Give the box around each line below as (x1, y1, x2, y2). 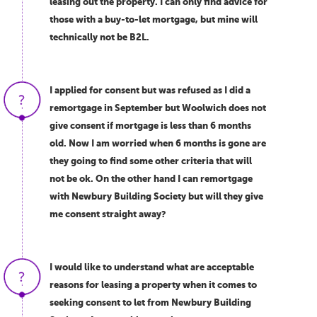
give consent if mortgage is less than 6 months (50, 120, 251, 131)
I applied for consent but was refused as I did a (50, 85, 250, 96)
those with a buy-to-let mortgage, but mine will (50, 14, 258, 25)
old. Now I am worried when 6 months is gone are (50, 138, 266, 149)
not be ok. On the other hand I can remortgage (50, 173, 253, 184)
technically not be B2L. (50, 32, 149, 42)
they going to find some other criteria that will (50, 156, 252, 166)
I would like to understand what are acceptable (50, 262, 254, 272)
